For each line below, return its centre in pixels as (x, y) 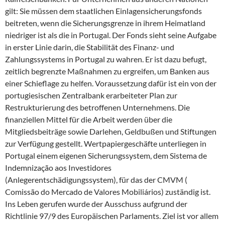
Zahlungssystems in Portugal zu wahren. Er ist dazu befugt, (106, 59)
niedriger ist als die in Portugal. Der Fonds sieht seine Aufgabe (111, 35)
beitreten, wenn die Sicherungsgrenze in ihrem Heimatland (105, 23)
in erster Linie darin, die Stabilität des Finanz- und (90, 47)
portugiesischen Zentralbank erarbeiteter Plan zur (91, 95)
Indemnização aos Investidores (58, 168)
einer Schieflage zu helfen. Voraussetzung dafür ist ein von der (111, 83)
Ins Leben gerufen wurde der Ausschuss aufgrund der (96, 204)
